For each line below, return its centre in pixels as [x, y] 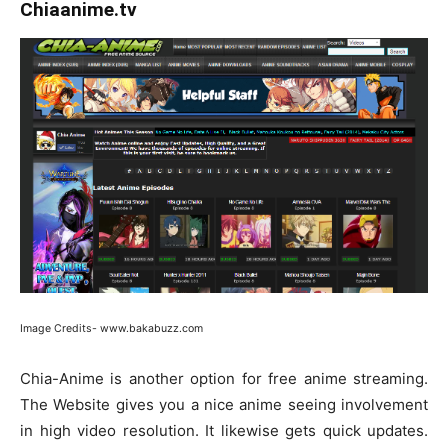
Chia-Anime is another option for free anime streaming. [224, 378]
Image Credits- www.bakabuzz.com [111, 328]
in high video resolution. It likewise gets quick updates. [224, 430]
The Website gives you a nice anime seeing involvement [224, 404]
